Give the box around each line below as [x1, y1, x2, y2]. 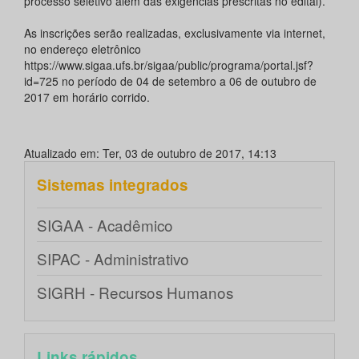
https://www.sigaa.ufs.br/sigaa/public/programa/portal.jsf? [24, 57, 313, 74]
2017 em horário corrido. [24, 89, 150, 106]
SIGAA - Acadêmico [37, 214, 173, 236]
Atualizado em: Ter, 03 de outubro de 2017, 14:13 [24, 145, 276, 162]
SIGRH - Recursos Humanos [37, 281, 233, 304]
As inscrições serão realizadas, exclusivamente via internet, [24, 25, 325, 42]
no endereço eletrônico [24, 41, 141, 58]
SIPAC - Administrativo [37, 248, 189, 270]
